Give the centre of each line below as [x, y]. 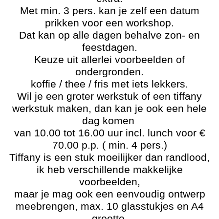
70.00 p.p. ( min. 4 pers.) [109, 145]
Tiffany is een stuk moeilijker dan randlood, [109, 157]
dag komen [109, 121]
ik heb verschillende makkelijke [109, 170]
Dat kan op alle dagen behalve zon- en [109, 35]
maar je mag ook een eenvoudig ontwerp [109, 194]
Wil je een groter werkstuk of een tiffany [109, 96]
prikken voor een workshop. [109, 23]
